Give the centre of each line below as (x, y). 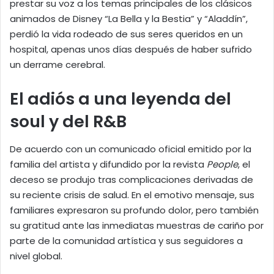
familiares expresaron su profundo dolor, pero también (134, 210)
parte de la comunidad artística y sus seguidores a (126, 240)
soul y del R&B (68, 122)
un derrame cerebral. (57, 65)
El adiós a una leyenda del (120, 99)
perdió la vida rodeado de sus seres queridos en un (126, 34)
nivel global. (36, 256)
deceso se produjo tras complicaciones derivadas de (131, 179)
